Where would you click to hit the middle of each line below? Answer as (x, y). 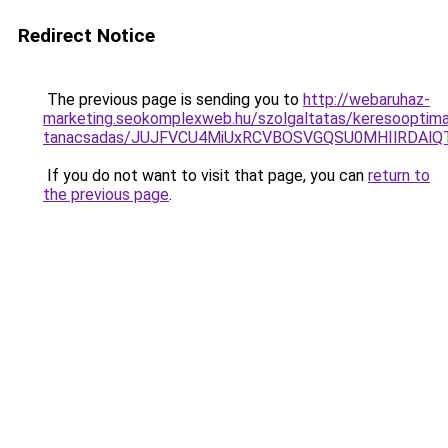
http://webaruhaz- (366, 99)
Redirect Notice (86, 35)
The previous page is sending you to (173, 99)
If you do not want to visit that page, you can (205, 175)
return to (399, 175)
